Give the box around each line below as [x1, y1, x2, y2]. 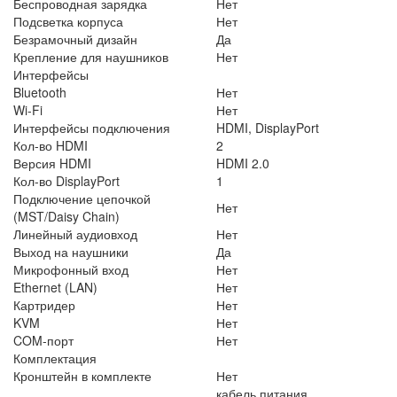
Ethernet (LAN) [13, 277, 97, 296]
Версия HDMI [13, 153, 91, 172]
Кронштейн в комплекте [13, 366, 152, 385]
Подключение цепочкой [13, 189, 151, 207]
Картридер [13, 295, 75, 314]
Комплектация [13, 348, 97, 367]
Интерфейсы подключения [13, 118, 170, 136]
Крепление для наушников [13, 47, 168, 66]
